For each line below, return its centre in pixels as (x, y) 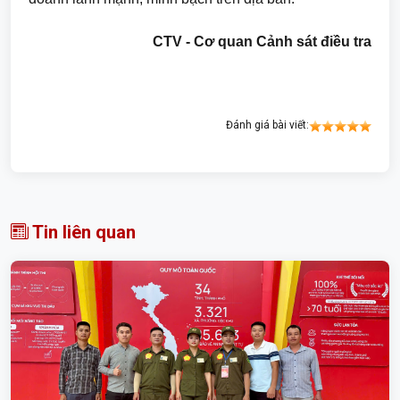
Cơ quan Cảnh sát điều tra (283, 42)
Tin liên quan (82, 232)
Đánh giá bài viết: (267, 125)
